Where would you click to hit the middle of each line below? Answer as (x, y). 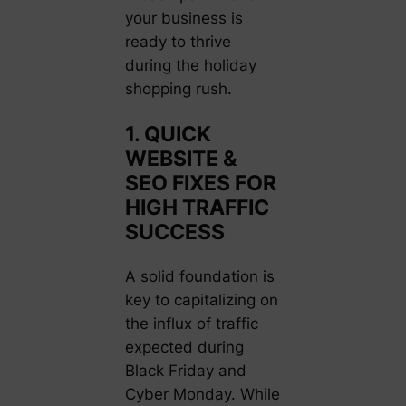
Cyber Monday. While (202, 394)
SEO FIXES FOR (200, 183)
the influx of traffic (191, 323)
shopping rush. (178, 89)
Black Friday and (185, 370)
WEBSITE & (181, 159)
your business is (184, 19)
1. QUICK (168, 134)
